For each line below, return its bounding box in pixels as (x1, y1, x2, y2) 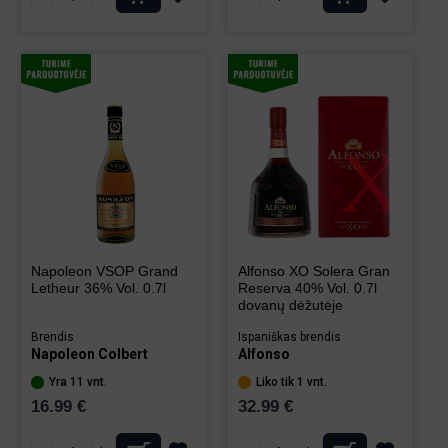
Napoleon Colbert (31, 346, 148, 362)
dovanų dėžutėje (237, 297, 343, 313)
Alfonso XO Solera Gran (237, 263, 390, 279)
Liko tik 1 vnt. (255, 375, 327, 389)
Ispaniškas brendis (237, 330, 341, 344)
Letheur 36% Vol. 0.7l (31, 280, 166, 296)
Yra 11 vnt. (49, 375, 107, 389)
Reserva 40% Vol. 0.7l (237, 280, 377, 296)
